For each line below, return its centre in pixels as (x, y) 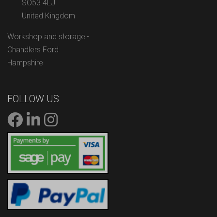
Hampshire (25, 63)
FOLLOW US (33, 99)
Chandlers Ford (33, 50)
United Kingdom (48, 16)
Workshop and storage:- (48, 37)
